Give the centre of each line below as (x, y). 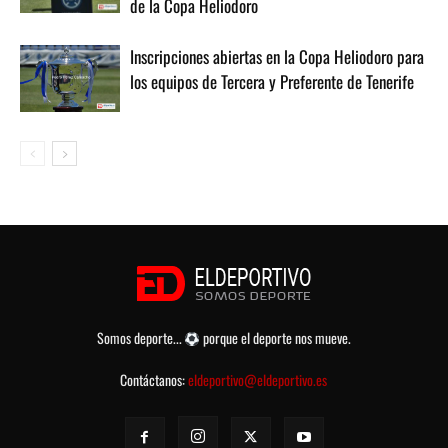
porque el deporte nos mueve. (276, 338)
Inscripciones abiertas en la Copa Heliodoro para (277, 56)
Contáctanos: (154, 380)
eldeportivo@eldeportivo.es (258, 380)
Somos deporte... (140, 338)
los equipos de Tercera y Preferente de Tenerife (272, 81)
